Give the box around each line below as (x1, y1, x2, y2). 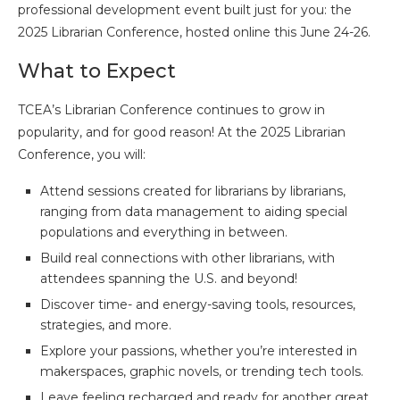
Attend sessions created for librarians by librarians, (40, 182, 346, 199)
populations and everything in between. (40, 223, 287, 240)
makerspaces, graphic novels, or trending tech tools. (40, 362, 363, 379)
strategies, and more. (40, 316, 171, 333)
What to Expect (18, 58, 176, 83)
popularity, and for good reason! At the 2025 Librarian (18, 123, 346, 140)
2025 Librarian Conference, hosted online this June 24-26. (18, 23, 371, 40)
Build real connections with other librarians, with (40, 249, 335, 266)
